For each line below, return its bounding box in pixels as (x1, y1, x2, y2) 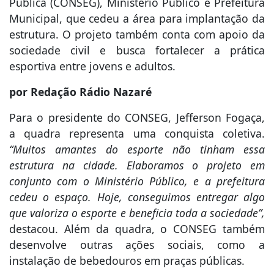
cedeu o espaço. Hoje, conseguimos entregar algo (9, 190, 265, 205)
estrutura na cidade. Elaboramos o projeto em (9, 158, 265, 173)
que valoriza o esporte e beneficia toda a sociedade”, (9, 206, 265, 221)
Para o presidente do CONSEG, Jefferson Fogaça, (9, 110, 265, 125)
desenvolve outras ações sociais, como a (9, 237, 265, 253)
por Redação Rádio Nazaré (9, 84, 152, 100)
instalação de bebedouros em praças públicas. (9, 253, 245, 268)
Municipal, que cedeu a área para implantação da (9, 11, 265, 26)
